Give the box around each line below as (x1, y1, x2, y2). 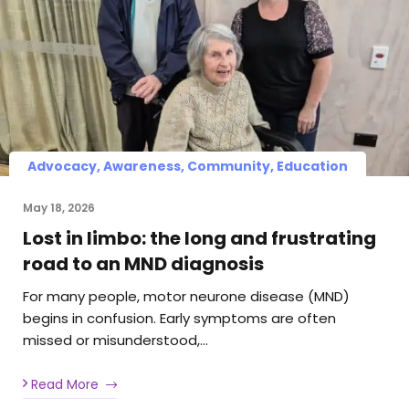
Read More (27, 374, 99, 393)
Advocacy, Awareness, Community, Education (27, 157, 348, 176)
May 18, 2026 (23, 200, 95, 216)
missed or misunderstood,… (23, 330, 208, 351)
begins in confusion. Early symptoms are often (23, 309, 336, 329)
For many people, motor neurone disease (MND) (23, 287, 350, 307)
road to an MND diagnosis (23, 251, 264, 278)
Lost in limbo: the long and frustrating (23, 225, 376, 252)
